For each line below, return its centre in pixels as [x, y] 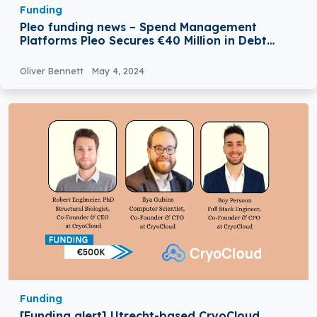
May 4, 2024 [118, 70]
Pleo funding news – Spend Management [138, 27]
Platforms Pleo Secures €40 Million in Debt [143, 40]
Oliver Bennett [53, 70]
